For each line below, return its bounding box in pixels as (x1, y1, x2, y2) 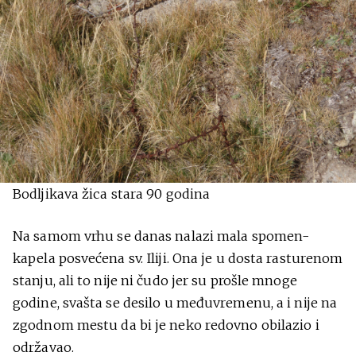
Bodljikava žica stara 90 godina (13, 186, 211, 202)
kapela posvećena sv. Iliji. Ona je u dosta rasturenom (13, 250, 343, 266)
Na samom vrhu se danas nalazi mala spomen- (13, 228, 310, 244)
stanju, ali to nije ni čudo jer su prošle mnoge (13, 273, 297, 288)
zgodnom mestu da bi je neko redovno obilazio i (13, 317, 319, 333)
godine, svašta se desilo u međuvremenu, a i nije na (13, 295, 338, 311)
